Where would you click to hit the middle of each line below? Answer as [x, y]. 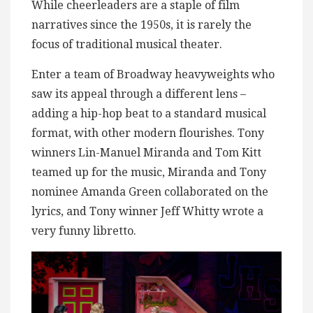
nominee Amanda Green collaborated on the [150, 192]
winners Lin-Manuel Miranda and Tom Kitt [146, 153]
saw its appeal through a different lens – [139, 94]
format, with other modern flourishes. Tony [148, 133]
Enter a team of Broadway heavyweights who [153, 75]
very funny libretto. [84, 231]
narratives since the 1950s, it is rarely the [141, 25]
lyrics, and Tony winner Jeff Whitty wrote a [147, 212]
